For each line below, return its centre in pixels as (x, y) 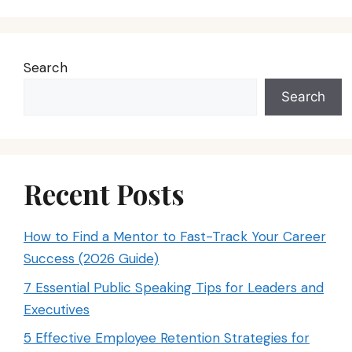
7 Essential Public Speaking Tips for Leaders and (174, 287)
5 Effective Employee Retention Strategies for (167, 338)
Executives (57, 309)
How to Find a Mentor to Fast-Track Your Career (175, 237)
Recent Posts (104, 194)
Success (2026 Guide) (91, 259)
